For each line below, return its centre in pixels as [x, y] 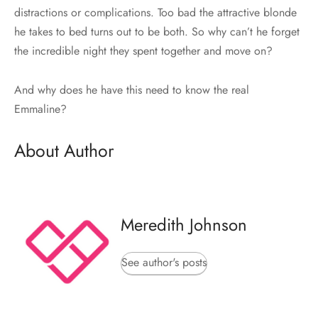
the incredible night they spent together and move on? [143, 50]
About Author [64, 150]
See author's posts [164, 263]
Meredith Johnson [184, 225]
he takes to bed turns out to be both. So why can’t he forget [157, 31]
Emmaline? [40, 109]
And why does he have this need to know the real [132, 89]
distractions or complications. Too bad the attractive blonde [155, 12]
